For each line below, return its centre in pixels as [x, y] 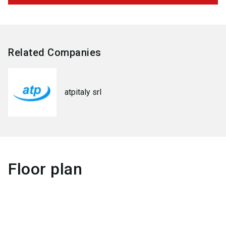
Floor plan [45, 169]
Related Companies [55, 52]
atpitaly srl [83, 92]
